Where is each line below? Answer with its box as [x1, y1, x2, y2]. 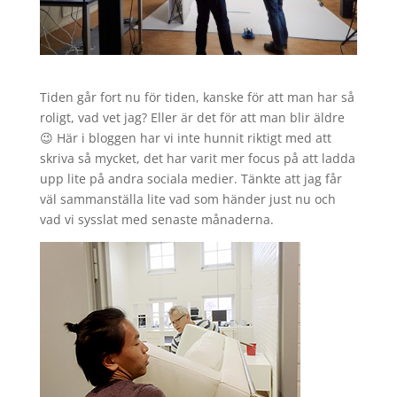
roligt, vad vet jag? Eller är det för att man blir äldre [39, 108, 345, 126]
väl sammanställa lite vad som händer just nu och [39, 190, 336, 207]
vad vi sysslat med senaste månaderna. [39, 210, 274, 228]
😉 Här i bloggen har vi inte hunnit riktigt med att [39, 128, 331, 146]
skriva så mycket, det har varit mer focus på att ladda [39, 149, 355, 167]
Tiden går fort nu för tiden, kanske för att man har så [39, 88, 354, 105]
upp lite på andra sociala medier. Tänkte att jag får [39, 169, 342, 187]
